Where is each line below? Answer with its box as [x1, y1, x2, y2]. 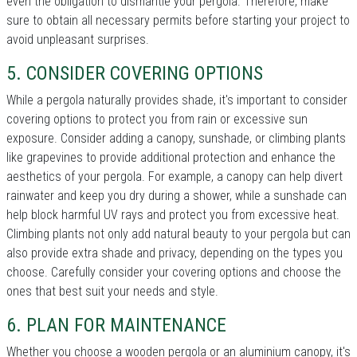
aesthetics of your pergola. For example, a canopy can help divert [6, 168, 343, 184]
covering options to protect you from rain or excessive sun [6, 111, 308, 127]
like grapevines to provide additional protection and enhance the [6, 149, 335, 165]
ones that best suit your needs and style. [6, 283, 218, 299]
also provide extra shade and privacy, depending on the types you [6, 245, 343, 261]
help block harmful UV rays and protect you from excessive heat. [6, 206, 339, 222]
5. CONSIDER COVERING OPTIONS [6, 61, 263, 84]
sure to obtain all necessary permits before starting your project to [6, 12, 350, 28]
